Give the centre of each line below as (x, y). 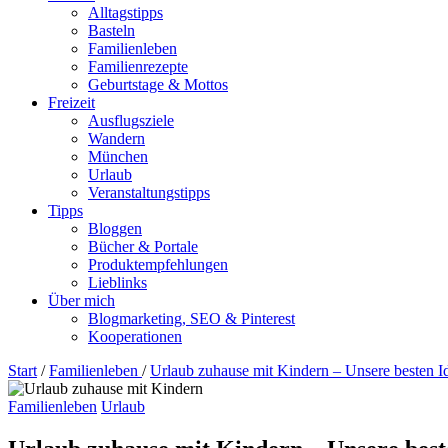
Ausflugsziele (131, 120)
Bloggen (115, 228)
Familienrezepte (138, 66)
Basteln (111, 30)
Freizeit (71, 102)
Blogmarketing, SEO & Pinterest (191, 318)
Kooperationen (135, 336)
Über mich (81, 300)
